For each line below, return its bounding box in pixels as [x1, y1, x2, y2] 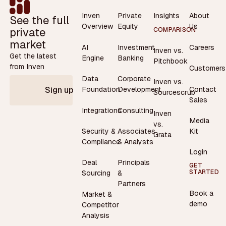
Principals [117, 158, 150, 167]
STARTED [189, 168, 219, 177]
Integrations [81, 105, 122, 115]
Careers [189, 42, 215, 52]
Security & [81, 126, 116, 136]
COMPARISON [153, 25, 196, 34]
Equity [117, 22, 138, 31]
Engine [81, 53, 104, 63]
